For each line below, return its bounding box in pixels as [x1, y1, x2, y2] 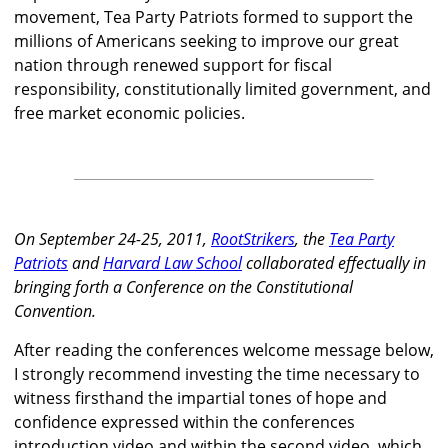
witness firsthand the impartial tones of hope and [14, 387, 387, 410]
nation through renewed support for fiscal [14, 54, 332, 77]
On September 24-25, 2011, [14, 228, 211, 251]
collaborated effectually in [242, 252, 426, 275]
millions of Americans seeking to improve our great [14, 30, 399, 53]
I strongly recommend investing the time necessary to [14, 363, 420, 386]
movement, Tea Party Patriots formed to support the [14, 6, 413, 29]
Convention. [14, 300, 96, 323]
